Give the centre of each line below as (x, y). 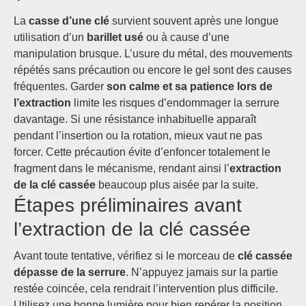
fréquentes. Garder (60, 86)
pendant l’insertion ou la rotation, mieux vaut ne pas (138, 136)
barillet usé (115, 37)
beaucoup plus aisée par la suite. (177, 185)
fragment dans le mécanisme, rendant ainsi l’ (122, 168)
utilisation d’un (50, 37)
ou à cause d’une (186, 37)
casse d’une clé (69, 21)
